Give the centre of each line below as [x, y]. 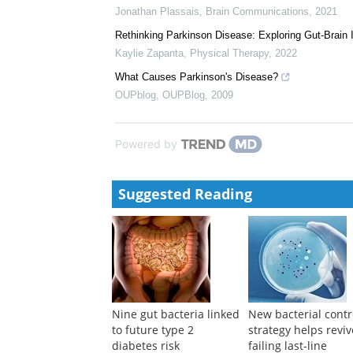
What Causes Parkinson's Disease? [197, 77]
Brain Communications [257, 12]
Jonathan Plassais [157, 12]
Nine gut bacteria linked [176, 314]
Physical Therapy [229, 54]
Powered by [146, 144]
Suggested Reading [185, 194]
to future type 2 [153, 330]
